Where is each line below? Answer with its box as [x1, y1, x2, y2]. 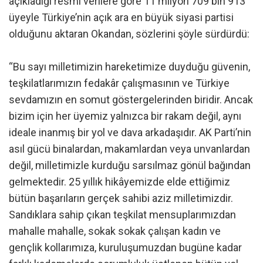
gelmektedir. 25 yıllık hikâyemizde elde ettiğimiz [9, 175, 230, 188]
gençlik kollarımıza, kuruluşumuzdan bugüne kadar [9, 241, 242, 254]
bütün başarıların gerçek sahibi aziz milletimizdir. [9, 191, 233, 204]
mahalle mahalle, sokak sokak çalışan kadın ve [9, 224, 221, 237]
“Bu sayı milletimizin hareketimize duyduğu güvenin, [9, 60, 250, 73]
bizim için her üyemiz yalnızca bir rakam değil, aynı [9, 109, 241, 122]
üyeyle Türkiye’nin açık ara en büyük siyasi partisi [9, 11, 234, 23]
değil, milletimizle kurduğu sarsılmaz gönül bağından [9, 159, 251, 171]
